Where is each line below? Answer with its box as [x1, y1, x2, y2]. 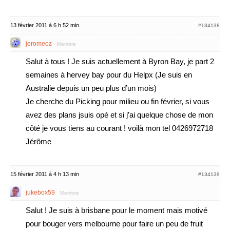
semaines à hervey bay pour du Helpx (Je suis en [26, 70, 192, 79]
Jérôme [26, 137, 51, 146]
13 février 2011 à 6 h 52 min [10, 22, 79, 28]
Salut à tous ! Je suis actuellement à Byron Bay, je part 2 [26, 57, 214, 66]
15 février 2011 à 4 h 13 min [10, 171, 79, 177]
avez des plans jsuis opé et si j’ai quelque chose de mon [26, 110, 213, 119]
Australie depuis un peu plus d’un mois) [26, 84, 157, 92]
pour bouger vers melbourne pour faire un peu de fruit [26, 219, 203, 228]
